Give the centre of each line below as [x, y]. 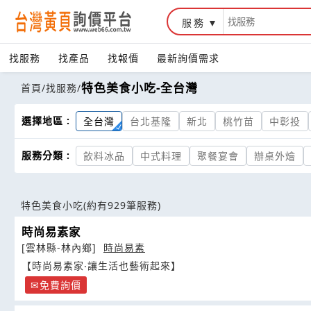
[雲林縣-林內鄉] [61, 247]
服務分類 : [46, 155]
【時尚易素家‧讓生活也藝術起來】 [101, 266]
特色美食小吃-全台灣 [140, 88]
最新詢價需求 [188, 58]
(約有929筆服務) [122, 205]
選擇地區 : [46, 120]
